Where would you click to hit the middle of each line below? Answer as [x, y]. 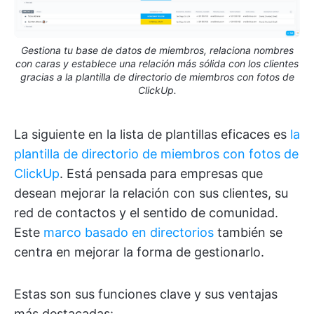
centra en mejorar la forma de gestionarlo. [139, 252]
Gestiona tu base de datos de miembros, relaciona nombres [157, 50]
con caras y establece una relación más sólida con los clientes [157, 64]
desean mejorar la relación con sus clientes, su [151, 193]
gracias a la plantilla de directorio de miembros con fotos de [157, 77]
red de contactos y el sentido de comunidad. [146, 213]
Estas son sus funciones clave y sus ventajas [146, 294]
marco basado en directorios [129, 233]
